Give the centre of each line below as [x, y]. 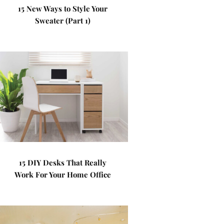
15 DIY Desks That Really [63, 162]
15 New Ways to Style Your [63, 8]
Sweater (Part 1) [63, 20]
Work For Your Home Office [63, 174]
